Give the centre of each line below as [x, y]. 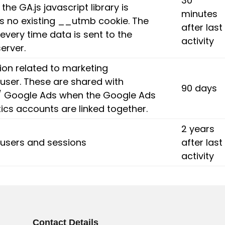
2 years [198, 129]
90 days [199, 88]
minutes [200, 14]
